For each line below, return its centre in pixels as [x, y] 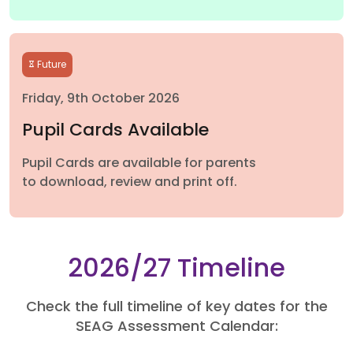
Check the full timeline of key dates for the [176, 308]
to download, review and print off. [130, 183]
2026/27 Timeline [176, 270]
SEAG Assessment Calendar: [176, 327]
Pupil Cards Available [115, 131]
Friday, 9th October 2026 [101, 99]
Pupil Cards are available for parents [139, 164]
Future [52, 65]
